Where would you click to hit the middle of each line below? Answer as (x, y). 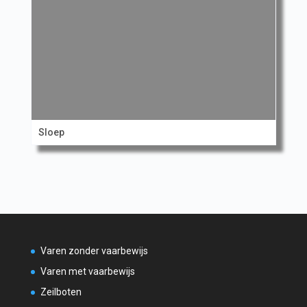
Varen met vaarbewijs (87, 272)
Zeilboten (61, 292)
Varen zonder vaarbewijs (94, 251)
